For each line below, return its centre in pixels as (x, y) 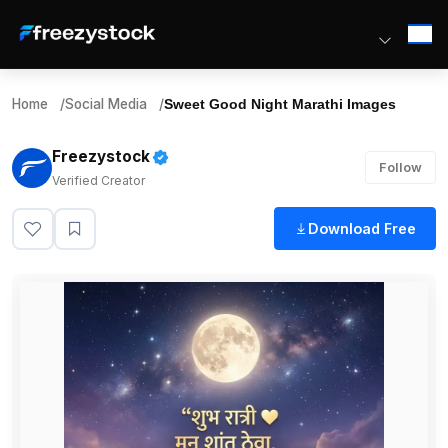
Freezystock (101, 156)
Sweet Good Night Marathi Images (280, 104)
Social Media (106, 104)
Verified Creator (98, 180)
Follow (401, 167)
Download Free (361, 228)
